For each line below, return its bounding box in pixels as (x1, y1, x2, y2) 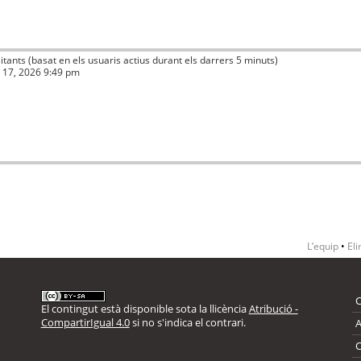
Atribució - (248, 301, 298, 317)
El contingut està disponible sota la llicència (40, 301, 249, 317)
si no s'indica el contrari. (129, 315, 246, 330)
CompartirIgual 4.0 (40, 315, 130, 330)
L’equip (307, 239, 338, 254)
